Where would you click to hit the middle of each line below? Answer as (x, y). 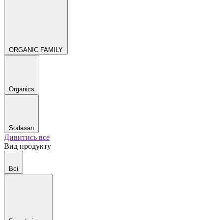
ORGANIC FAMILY (36, 50)
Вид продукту (27, 146)
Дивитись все (27, 137)
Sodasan (21, 128)
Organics (22, 89)
